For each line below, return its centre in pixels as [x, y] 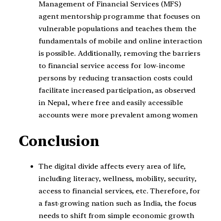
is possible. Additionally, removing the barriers [120, 53]
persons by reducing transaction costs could [115, 78]
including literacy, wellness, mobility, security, [118, 179]
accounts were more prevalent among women [118, 115]
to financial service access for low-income [112, 65]
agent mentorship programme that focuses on [119, 16]
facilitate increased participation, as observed [117, 90]
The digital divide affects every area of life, [112, 166]
